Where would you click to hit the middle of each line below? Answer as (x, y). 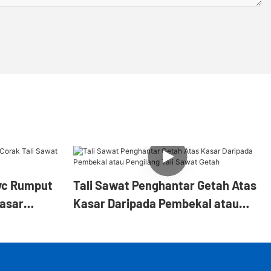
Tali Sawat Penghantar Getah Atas (165, 185)
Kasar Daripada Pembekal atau (156, 203)
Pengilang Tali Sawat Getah (146, 221)
